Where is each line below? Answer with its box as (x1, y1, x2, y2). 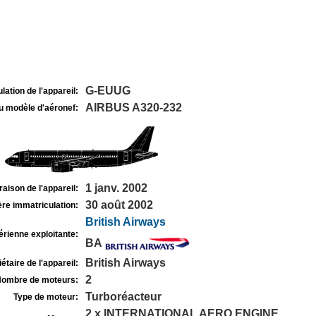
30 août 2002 (85, 199, 153, 211)
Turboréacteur (85, 291, 162, 303)
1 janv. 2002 (85, 182, 147, 194)
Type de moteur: (13, 292, 78, 302)
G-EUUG (85, 85, 130, 97)
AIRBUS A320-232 (85, 102, 182, 114)
